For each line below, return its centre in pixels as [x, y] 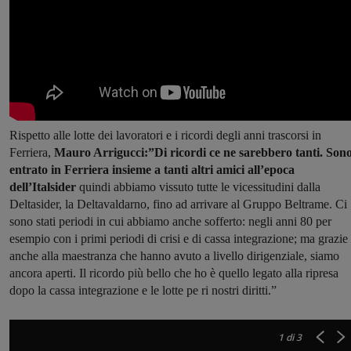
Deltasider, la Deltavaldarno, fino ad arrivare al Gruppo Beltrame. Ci [178, 204]
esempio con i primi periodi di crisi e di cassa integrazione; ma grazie [179, 239]
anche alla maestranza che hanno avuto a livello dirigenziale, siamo [174, 256]
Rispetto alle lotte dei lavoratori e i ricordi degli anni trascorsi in [165, 136]
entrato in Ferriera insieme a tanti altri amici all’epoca [152, 170]
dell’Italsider [43, 187]
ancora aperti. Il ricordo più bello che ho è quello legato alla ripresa [174, 273]
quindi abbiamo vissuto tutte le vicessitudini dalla [198, 187]
